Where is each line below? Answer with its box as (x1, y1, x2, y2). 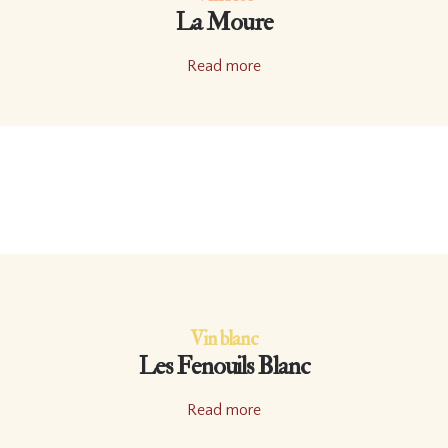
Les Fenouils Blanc (137, 350, 311, 383)
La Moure (175, 6, 273, 39)
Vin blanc (190, 326, 258, 352)
